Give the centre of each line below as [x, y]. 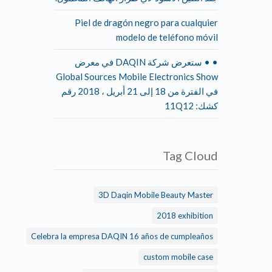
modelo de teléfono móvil [202, 37]
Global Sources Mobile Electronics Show [172, 76]
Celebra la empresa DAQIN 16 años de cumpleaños [157, 236]
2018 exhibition [220, 215]
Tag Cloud [226, 155]
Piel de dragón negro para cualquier [182, 22]
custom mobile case [213, 257]
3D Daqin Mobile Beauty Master [191, 195]
